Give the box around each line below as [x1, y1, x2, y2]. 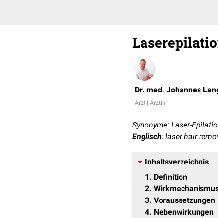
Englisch [132, 132, 162, 141]
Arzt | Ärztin [135, 99, 165, 106]
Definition [154, 172, 187, 182]
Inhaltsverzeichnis [145, 157, 209, 166]
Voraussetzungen [154, 196, 215, 205]
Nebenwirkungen [154, 207, 214, 217]
